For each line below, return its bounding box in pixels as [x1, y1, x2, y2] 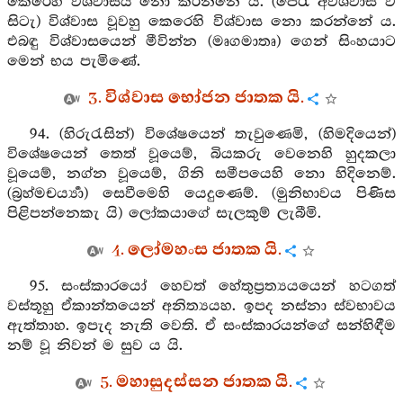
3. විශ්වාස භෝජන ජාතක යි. [88, 86, 304, 110]
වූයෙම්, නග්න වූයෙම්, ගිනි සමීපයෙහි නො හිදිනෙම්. [7, 166, 396, 183]
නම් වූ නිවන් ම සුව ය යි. [7, 337, 183, 354]
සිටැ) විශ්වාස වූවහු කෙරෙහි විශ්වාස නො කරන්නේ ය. [7, 13, 396, 31]
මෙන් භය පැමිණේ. [7, 53, 140, 70]
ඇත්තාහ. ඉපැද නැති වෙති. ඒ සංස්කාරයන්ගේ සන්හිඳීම [7, 318, 396, 335]
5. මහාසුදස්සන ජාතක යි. [100, 371, 292, 394]
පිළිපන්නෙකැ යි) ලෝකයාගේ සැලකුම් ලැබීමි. [7, 205, 321, 222]
